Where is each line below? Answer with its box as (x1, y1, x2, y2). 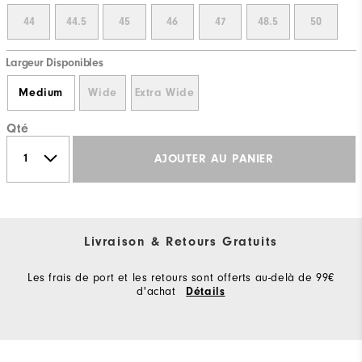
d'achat (137, 284, 180, 298)
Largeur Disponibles (6, 57, 103, 69)
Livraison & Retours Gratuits (84, 234, 278, 249)
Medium (19, 86, 63, 99)
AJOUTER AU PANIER (154, 152, 274, 166)
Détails (186, 284, 225, 298)
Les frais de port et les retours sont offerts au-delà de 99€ (27, 270, 335, 284)
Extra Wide (134, 86, 195, 99)
